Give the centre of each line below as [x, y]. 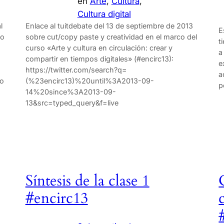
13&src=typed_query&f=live [72, 102]
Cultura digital [104, 14]
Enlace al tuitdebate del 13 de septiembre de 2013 [109, 25]
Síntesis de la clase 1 [87, 181]
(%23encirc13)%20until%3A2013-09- [89, 80]
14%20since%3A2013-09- [70, 91]
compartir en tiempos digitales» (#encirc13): [99, 58]
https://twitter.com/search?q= [76, 69]
